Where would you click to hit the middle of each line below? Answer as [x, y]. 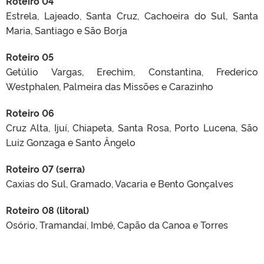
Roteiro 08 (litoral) [47, 209]
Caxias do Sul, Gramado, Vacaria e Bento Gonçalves [120, 183]
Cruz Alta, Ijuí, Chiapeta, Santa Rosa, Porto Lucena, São [132, 127]
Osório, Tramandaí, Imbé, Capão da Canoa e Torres [117, 224]
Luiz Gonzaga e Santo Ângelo [71, 142]
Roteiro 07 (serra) [45, 168]
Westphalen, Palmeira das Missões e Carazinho [110, 86]
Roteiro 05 [30, 56]
